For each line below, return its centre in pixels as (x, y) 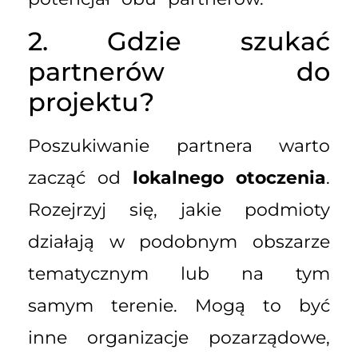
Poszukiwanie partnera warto (179, 146)
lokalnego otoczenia (229, 178)
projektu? (91, 102)
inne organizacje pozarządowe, (179, 338)
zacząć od (80, 178)
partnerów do (179, 72)
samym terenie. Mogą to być (179, 306)
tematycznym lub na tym (179, 274)
